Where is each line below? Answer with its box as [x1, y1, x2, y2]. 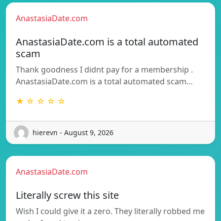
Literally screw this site [16, 188, 119, 202]
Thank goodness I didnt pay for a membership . [16, 64, 193, 75]
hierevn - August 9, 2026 [33, 128, 113, 138]
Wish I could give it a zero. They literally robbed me [16, 205, 205, 217]
